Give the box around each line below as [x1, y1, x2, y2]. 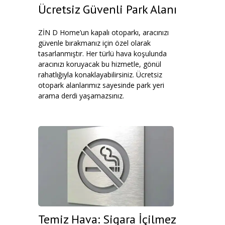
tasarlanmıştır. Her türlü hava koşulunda [38, 49, 167, 58]
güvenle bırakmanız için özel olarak [38, 38, 151, 48]
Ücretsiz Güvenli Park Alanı [38, 2, 177, 17]
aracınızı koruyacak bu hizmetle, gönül [38, 59, 161, 69]
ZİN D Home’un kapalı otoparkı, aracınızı [38, 28, 169, 37]
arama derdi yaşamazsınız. [38, 91, 124, 100]
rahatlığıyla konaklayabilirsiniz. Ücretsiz [38, 70, 162, 79]
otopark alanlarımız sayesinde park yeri [38, 80, 164, 90]
